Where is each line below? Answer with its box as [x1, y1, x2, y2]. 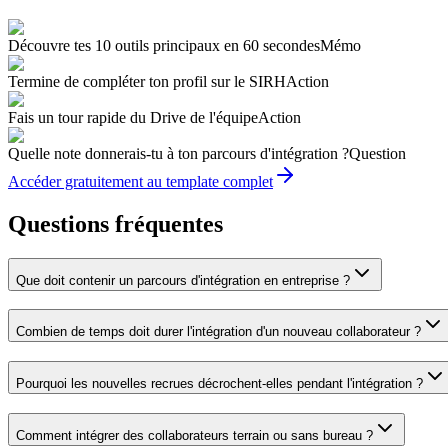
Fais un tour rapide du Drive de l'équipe [8, 108, 258, 126]
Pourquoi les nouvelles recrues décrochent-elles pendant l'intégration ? [16, 376, 423, 392]
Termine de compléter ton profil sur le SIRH [8, 72, 286, 90]
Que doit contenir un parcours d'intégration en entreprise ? [16, 272, 350, 288]
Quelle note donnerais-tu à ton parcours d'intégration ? [8, 144, 349, 162]
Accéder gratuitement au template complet [8, 172, 273, 190]
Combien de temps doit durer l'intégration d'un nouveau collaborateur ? [16, 324, 421, 340]
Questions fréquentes [8, 210, 223, 237]
